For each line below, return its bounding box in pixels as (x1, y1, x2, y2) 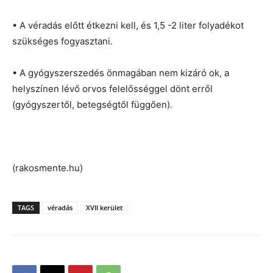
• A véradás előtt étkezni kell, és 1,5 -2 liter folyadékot (12, 19, 244, 31)
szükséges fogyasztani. (12, 35, 113, 47)
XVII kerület (86, 202, 122, 212)
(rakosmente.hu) (12, 161, 83, 174)
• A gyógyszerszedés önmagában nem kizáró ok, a (12, 66, 229, 79)
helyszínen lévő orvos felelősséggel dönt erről (12, 82, 213, 94)
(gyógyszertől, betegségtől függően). (12, 98, 172, 110)
